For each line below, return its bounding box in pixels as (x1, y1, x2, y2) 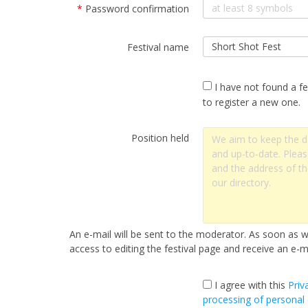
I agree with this (211, 278, 288, 291)
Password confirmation (82, 1, 189, 15)
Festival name (126, 40, 189, 54)
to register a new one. (202, 95, 300, 109)
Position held (131, 131, 189, 144)
